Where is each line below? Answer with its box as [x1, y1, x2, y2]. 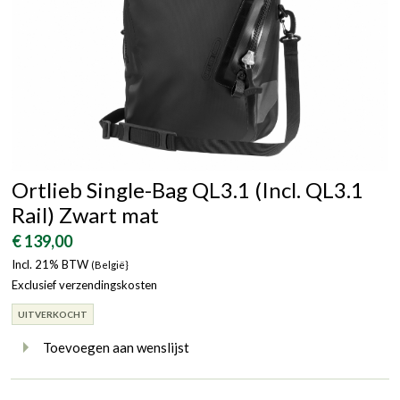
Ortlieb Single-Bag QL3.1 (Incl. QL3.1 [12, 176, 363, 203]
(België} [91, 258, 129, 271]
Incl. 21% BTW [12, 256, 88, 271]
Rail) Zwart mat [12, 201, 159, 228]
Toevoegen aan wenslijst [43, 338, 189, 355]
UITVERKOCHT [18, 308, 87, 320]
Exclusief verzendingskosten [12, 277, 157, 292]
